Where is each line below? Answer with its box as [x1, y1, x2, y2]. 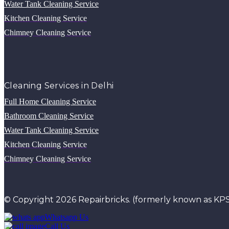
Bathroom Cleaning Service [4, 111, 94, 120]
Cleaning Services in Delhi [4, 80, 114, 90]
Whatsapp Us [45, 212, 88, 221]
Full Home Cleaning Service [4, 97, 96, 106]
